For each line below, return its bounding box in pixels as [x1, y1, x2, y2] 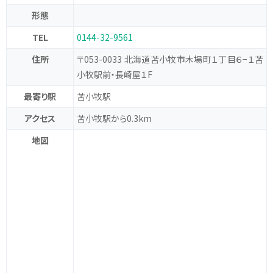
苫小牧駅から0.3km [77, 112, 152, 125]
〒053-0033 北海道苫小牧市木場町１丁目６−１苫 [77, 53, 263, 66]
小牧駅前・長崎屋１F [77, 68, 152, 81]
